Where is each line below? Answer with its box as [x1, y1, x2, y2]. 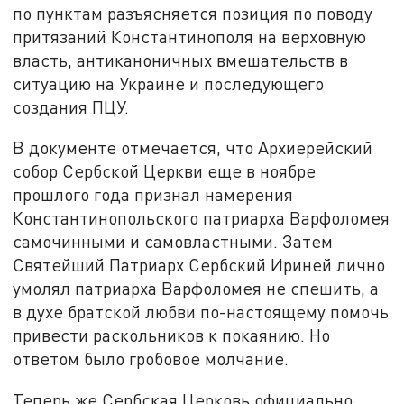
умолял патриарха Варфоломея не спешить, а [13, 278, 380, 299]
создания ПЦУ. [13, 96, 130, 117]
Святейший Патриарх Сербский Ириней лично [13, 254, 386, 276]
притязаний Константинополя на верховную [13, 25, 367, 47]
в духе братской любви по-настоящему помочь [13, 301, 390, 323]
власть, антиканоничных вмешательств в [13, 49, 349, 70]
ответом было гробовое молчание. [13, 348, 289, 370]
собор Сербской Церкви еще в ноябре [13, 161, 317, 182]
